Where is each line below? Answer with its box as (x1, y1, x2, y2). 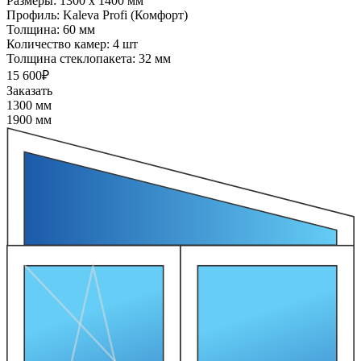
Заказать (6, 84, 52, 98)
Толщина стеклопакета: (6, 52, 139, 66)
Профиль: (6, 8, 63, 23)
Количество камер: (6, 37, 113, 52)
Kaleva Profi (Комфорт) (63, 8, 188, 23)
